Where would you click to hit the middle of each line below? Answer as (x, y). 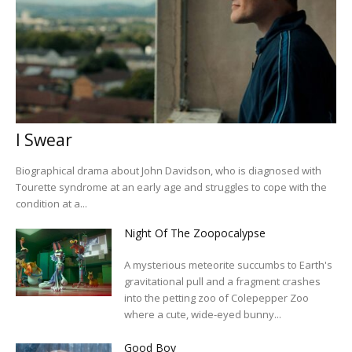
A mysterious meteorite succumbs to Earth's (229, 265)
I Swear (44, 140)
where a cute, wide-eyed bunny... (203, 314)
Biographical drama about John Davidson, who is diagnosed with (169, 170)
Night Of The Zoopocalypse (195, 233)
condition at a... (51, 203)
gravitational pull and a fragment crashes (223, 281)
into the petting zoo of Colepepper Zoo (217, 298)
